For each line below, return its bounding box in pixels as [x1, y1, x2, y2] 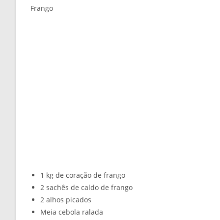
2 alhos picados [40, 195, 91, 205]
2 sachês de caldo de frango [40, 183, 133, 192]
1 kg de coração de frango [40, 170, 125, 180]
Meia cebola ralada [40, 207, 103, 217]
